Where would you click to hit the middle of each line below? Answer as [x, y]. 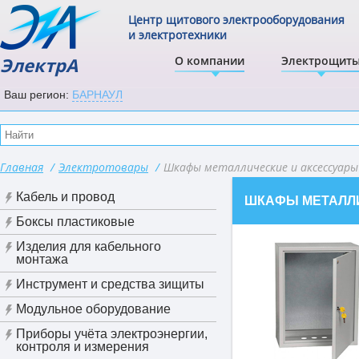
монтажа [42, 259]
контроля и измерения [83, 347]
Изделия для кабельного [89, 246]
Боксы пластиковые [75, 222]
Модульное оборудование [93, 309]
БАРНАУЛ [97, 95]
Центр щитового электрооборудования [236, 20]
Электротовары [103, 167]
